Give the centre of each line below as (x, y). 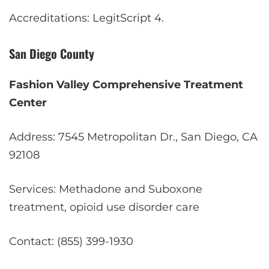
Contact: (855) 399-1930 (71, 241)
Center (28, 102)
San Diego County (52, 53)
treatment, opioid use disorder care (104, 207)
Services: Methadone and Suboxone (106, 189)
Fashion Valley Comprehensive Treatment (126, 84)
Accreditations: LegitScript (82, 18)
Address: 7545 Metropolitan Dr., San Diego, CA (133, 137)
